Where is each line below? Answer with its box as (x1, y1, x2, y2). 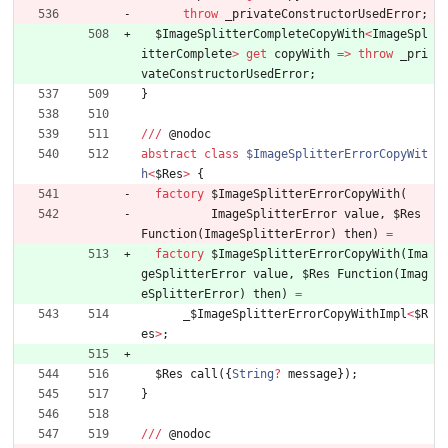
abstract (141, 147, 197, 162)
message (288, 367, 337, 382)
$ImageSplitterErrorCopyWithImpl (190, 307, 407, 322)
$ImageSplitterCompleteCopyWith (155, 27, 365, 42)
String (232, 367, 274, 382)
